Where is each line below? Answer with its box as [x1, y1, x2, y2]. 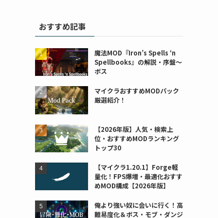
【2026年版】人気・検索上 [94, 124, 173, 134]
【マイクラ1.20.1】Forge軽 [94, 163, 178, 172]
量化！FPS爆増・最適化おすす [94, 172, 182, 182]
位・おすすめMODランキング [94, 133, 179, 143]
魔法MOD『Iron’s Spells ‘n [94, 48, 176, 58]
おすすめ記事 [39, 20, 86, 33]
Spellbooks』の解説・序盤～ [94, 57, 182, 67]
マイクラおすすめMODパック [94, 86, 179, 96]
